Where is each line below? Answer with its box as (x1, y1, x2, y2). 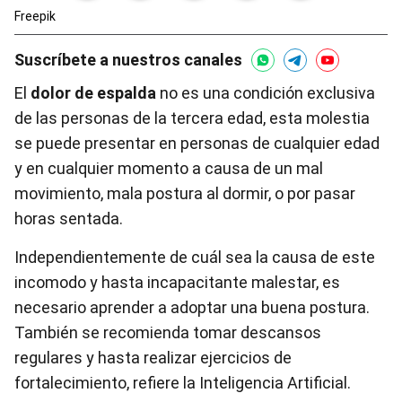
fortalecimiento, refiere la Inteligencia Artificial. (14, 373, 351, 392)
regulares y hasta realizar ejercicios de (14, 348, 292, 367)
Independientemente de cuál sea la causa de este (14, 248, 375, 267)
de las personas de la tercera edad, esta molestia (14, 109, 370, 127)
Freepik (14, 9, 56, 23)
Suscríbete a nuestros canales (14, 50, 242, 69)
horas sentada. (14, 209, 123, 228)
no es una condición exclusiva (156, 83, 375, 102)
